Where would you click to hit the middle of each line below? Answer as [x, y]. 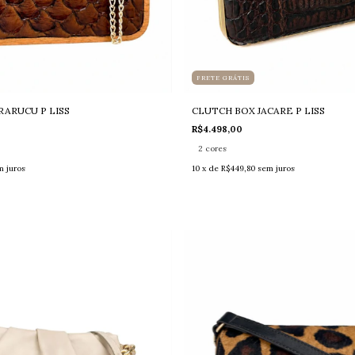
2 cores [212, 148]
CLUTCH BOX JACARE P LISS [258, 110]
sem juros [276, 168]
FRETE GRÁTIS [223, 77]
